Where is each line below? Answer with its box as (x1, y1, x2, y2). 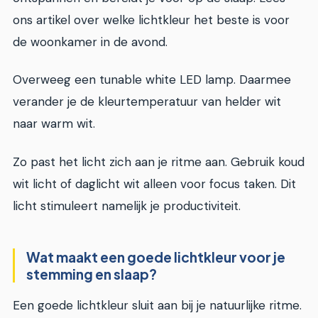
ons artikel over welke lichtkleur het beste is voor (13, 11, 290, 28)
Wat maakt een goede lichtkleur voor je (26, 248, 285, 265)
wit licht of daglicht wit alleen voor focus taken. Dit (13, 175, 296, 192)
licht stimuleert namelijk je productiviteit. (13, 197, 241, 214)
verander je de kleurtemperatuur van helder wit (13, 94, 281, 110)
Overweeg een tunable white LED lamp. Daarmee (13, 72, 291, 88)
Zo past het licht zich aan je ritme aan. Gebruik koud (13, 153, 305, 170)
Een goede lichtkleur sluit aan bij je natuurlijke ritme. (13, 297, 302, 314)
